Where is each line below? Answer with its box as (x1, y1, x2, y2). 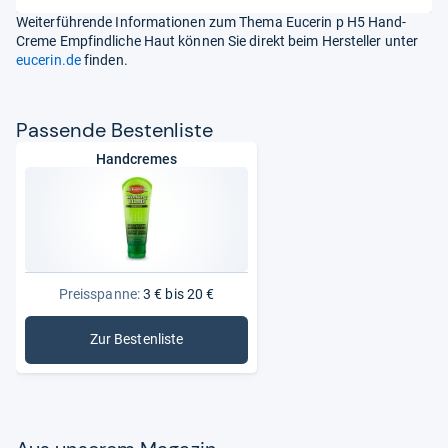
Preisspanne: (58, 285, 140, 302)
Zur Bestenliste (89, 331, 184, 348)
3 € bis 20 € (139, 285, 215, 302)
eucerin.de (16, 51, 81, 68)
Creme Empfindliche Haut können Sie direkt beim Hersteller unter (16, 32, 419, 49)
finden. (80, 51, 128, 68)
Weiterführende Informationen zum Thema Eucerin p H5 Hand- (16, 13, 407, 30)
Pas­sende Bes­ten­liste (16, 116, 213, 143)
